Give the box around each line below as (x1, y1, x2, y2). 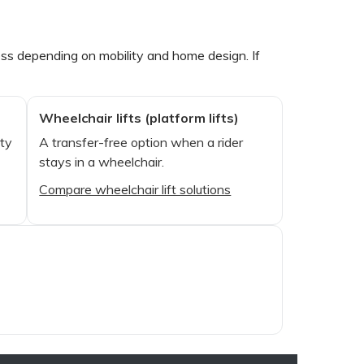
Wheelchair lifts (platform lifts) (39, 109, 240, 126)
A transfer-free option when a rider (39, 133, 244, 150)
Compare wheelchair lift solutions (39, 180, 232, 197)
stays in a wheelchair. (39, 153, 165, 170)
